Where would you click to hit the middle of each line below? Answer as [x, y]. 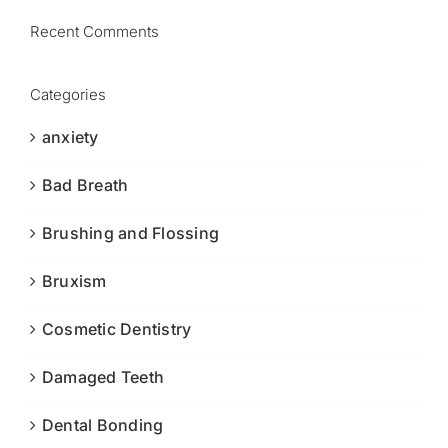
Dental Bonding [103, 424]
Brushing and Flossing [131, 232]
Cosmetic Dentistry [117, 328]
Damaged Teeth [103, 376]
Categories [68, 94]
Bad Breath [85, 184]
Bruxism [74, 280]
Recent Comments [94, 31]
